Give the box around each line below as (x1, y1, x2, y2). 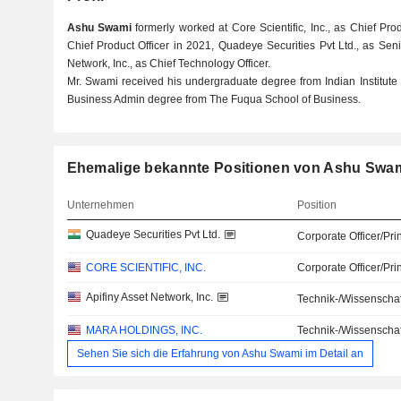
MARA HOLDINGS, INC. (85, 324, 202, 337)
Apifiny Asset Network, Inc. (85, 291, 213, 303)
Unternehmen (66, 199, 134, 211)
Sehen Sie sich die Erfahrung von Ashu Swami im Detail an (76, 347, 363, 360)
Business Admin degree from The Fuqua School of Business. (66, 93, 361, 106)
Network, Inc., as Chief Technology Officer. (66, 57, 270, 70)
